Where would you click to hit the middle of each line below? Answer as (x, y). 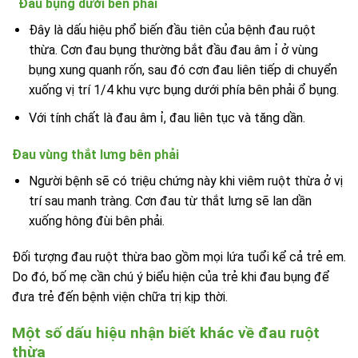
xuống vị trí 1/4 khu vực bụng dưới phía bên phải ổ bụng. (183, 90)
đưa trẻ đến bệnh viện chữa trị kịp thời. (120, 297)
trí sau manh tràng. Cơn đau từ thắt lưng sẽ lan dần (170, 201)
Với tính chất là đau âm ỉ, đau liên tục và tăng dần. (167, 117)
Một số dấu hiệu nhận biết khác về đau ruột (166, 333)
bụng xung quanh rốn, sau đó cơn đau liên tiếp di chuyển (183, 70)
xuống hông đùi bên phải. (96, 221)
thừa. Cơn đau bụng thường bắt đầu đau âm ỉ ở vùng (173, 50)
